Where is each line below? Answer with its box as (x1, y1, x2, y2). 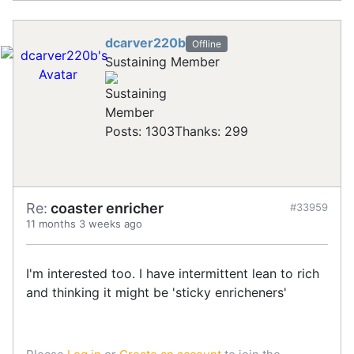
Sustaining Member (105, 53, 220, 70)
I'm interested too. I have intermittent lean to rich (26, 265, 319, 281)
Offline (191, 37, 221, 50)
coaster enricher (47, 199, 164, 217)
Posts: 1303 (105, 122, 175, 139)
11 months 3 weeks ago (26, 217, 142, 230)
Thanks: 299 (175, 122, 248, 139)
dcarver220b (105, 34, 186, 51)
